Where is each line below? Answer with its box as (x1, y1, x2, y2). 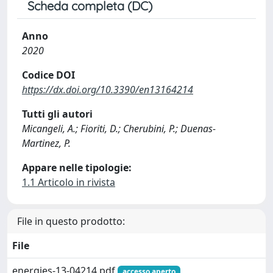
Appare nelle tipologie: (22, 161, 132, 174)
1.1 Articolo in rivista (22, 175, 115, 189)
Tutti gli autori (22, 107, 93, 121)
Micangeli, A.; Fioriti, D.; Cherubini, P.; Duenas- (22, 122, 216, 135)
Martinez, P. (22, 136, 71, 150)
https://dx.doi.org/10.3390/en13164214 (22, 83, 193, 96)
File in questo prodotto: (17, 214, 125, 228)
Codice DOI (22, 68, 75, 82)
